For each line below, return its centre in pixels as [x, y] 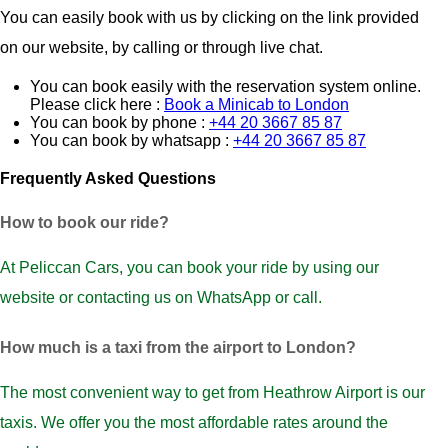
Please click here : [97, 105]
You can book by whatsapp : [131, 141]
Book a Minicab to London [256, 105]
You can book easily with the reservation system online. [225, 87]
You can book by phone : [119, 123]
